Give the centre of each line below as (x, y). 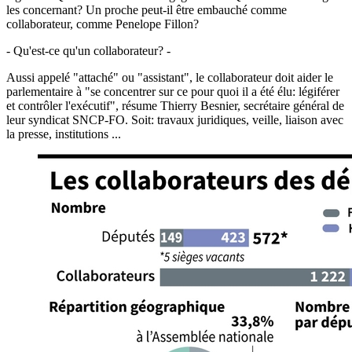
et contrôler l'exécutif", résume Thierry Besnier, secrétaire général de (175, 105)
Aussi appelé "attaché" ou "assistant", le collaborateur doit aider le (170, 77)
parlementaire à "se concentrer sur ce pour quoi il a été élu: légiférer (173, 91)
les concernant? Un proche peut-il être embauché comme (147, 9)
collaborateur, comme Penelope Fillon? (103, 24)
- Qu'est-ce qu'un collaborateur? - (88, 50)
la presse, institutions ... (64, 134)
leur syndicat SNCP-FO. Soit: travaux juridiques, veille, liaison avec (175, 119)
